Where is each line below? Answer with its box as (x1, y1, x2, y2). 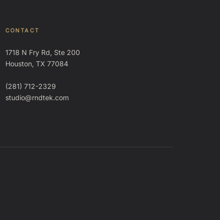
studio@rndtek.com (5, 93, 69, 102)
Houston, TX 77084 (5, 59, 68, 68)
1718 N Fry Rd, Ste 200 (5, 48, 80, 56)
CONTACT (5, 27, 40, 34)
